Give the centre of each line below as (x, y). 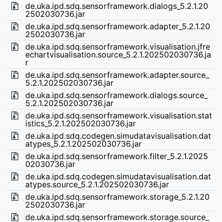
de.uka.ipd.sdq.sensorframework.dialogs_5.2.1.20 (116, 6)
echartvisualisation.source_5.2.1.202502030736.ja (118, 55)
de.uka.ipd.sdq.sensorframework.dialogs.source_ (116, 95)
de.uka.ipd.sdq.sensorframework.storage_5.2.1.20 (117, 197)
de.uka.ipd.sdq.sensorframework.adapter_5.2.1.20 (117, 26)
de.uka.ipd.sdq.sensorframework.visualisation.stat (118, 115)
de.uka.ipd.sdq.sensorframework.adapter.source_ (117, 75)
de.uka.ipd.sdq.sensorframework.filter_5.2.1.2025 (116, 156)
